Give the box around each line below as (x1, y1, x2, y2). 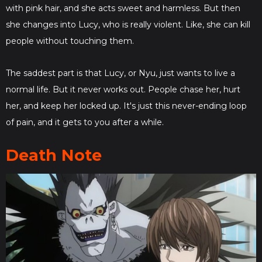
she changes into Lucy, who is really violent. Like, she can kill (6, 19, 250, 30)
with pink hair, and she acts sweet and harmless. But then (6, 2, 240, 13)
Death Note (6, 145, 106, 165)
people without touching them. (6, 35, 136, 46)
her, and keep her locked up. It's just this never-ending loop (6, 100, 247, 111)
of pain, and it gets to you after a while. (6, 116, 164, 127)
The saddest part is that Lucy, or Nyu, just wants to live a (6, 67, 235, 78)
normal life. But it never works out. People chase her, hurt (6, 84, 240, 95)
